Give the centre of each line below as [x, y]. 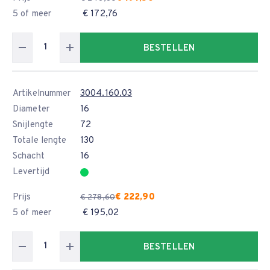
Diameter [31, 109]
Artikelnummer [42, 94]
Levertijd [31, 172]
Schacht [29, 156]
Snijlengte [33, 125]
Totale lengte [40, 141]
